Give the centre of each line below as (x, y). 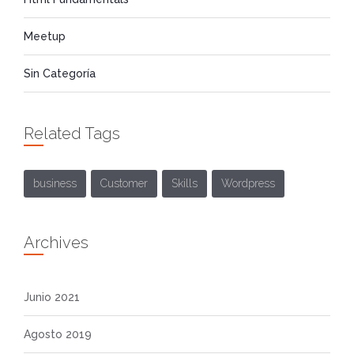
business (55, 184)
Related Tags (72, 134)
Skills (185, 184)
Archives (56, 243)
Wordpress (248, 184)
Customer (124, 184)
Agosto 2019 (58, 335)
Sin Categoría (60, 74)
